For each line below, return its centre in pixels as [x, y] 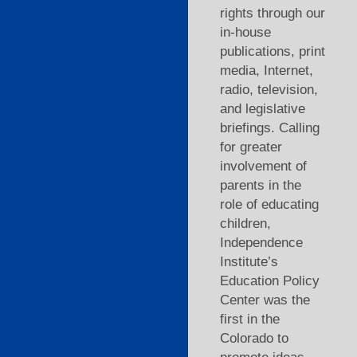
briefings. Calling [269, 128]
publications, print [272, 51]
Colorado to [254, 338]
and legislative [262, 109]
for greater [251, 147]
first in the [249, 319]
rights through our [272, 13]
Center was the [265, 300]
